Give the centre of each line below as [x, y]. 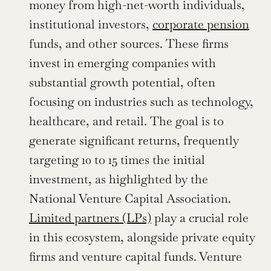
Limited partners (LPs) [90, 218]
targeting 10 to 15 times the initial [117, 160]
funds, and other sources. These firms [129, 44]
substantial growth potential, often [122, 83]
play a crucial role [200, 218]
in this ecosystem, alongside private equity [142, 237]
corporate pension [201, 24]
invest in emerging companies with [122, 63]
